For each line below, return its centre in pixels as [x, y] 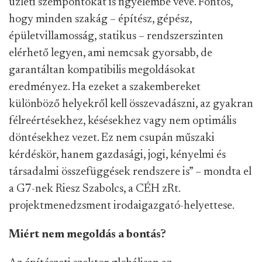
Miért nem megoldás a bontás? [89, 235]
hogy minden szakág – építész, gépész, [100, 20]
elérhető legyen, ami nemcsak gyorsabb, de [111, 54]
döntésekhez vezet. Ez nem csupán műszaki [112, 138]
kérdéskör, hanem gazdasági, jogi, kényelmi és [117, 155]
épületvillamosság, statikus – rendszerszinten [116, 37]
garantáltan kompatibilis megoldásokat [102, 70]
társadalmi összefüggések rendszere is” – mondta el [130, 172]
